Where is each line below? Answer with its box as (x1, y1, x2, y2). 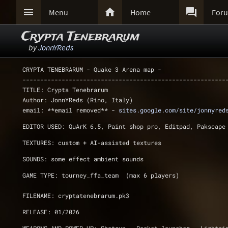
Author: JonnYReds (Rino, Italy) (22, 96, 136, 104)
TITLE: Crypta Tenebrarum (22, 85, 111, 94)
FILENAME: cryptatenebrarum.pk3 (22, 191, 129, 199)
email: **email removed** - (22, 106, 119, 114)
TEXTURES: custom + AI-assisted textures (22, 138, 161, 147)
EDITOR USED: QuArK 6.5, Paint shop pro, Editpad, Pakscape (22, 122, 225, 130)
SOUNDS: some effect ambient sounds (22, 155, 147, 163)
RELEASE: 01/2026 (22, 208, 79, 216)
